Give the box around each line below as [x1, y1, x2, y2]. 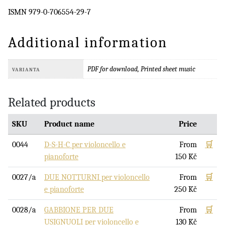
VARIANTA [12, 67, 40, 73]
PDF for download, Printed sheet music [87, 65, 195, 74]
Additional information [8, 34, 167, 51]
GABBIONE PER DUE [44, 205, 114, 215]
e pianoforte [44, 185, 84, 194]
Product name [44, 120, 94, 129]
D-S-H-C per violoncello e [44, 140, 126, 150]
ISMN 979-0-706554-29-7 [8, 8, 91, 17]
